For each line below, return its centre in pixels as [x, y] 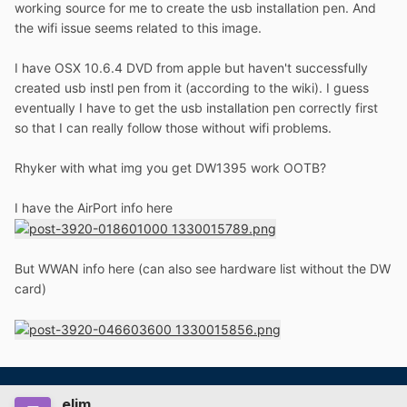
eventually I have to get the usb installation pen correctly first [196, 108]
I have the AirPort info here [94, 208]
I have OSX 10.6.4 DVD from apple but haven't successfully [191, 68]
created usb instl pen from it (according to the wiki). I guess [192, 88]
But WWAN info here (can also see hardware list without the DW [203, 269]
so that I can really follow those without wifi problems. [173, 128]
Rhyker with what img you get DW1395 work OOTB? [170, 168]
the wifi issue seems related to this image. [138, 28]
